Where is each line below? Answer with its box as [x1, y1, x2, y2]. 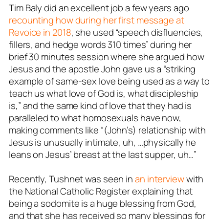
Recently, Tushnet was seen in [9, 172, 133, 185]
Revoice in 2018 [9, 25, 71, 39]
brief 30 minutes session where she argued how [9, 50, 204, 63]
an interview [133, 172, 184, 185]
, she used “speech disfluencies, [71, 25, 203, 39]
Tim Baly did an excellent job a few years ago [9, 1, 189, 14]
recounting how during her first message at [9, 13, 184, 26]
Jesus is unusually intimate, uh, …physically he [9, 135, 197, 149]
